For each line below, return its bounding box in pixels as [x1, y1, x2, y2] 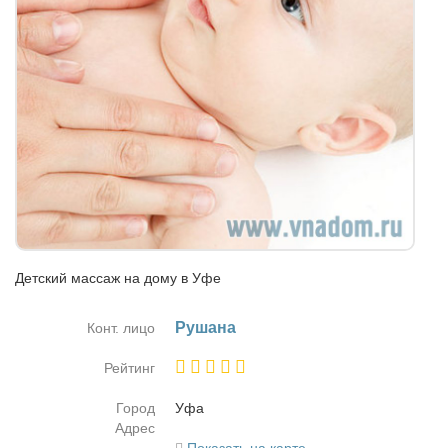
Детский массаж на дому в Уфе [15, 270, 221, 286]
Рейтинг [104, 360, 155, 376]
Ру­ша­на [175, 319, 236, 336]
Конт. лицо [87, 320, 155, 336]
